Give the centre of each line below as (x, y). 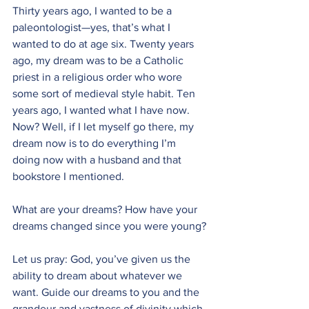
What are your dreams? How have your (106, 209)
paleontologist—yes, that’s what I (93, 27)
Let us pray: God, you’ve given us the (103, 259)
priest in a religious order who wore (99, 77)
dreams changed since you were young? (109, 226)
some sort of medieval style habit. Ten (105, 93)
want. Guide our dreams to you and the (107, 292)
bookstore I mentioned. (68, 176)
